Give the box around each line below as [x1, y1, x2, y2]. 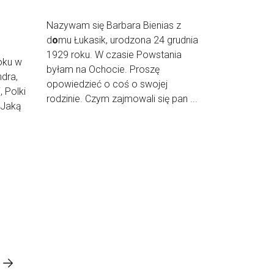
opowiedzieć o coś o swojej [46, 78, 168, 90]
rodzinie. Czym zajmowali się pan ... [46, 92, 198, 105]
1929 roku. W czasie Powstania [46, 48, 182, 61]
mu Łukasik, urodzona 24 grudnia [58, 34, 198, 46]
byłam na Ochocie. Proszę [46, 63, 160, 75]
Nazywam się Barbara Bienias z [46, 19, 181, 31]
